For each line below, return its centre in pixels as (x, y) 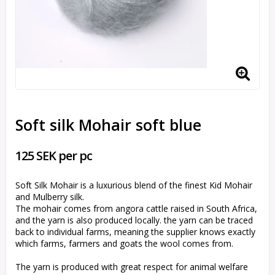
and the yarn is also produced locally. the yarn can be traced (134, 220)
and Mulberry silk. (50, 197)
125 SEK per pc (54, 156)
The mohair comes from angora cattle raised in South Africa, (136, 209)
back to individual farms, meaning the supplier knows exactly (135, 232)
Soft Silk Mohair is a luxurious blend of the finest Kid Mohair (134, 185)
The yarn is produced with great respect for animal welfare (132, 267)
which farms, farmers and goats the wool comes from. (124, 244)
